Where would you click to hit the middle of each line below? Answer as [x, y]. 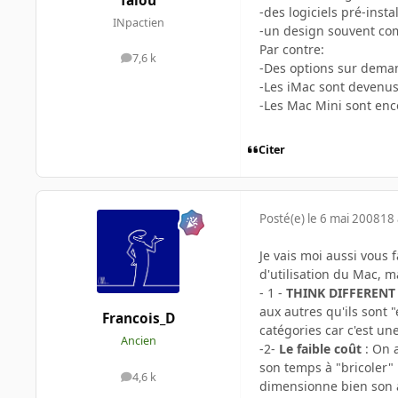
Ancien [138, 340]
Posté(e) [283, 219]
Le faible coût [320, 349]
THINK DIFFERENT [341, 293]
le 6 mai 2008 [344, 219]
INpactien [138, 22]
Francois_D [138, 318]
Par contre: [292, 50]
